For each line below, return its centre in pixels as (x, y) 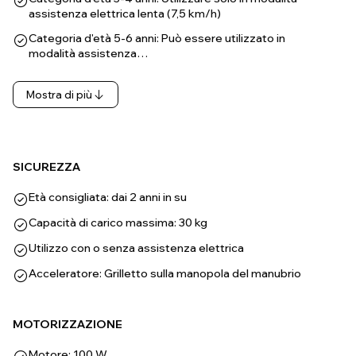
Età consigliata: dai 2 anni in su (108, 197)
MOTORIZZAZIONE (68, 324)
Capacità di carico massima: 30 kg (118, 222)
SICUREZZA (46, 167)
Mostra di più (59, 95)
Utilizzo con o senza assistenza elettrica (136, 248)
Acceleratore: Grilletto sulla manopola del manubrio (165, 273)
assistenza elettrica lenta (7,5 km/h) (125, 14)
